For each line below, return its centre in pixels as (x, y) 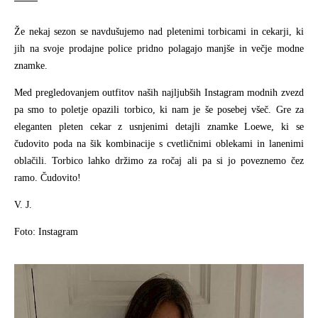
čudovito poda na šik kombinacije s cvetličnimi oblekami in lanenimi (159, 144)
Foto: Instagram (46, 232)
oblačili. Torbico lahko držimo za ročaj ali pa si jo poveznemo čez (159, 161)
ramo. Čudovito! (48, 178)
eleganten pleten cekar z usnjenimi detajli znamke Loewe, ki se (159, 127)
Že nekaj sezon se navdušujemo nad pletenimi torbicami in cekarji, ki (159, 32)
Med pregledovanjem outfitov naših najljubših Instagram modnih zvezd (159, 93)
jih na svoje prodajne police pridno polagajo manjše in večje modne (159, 49)
